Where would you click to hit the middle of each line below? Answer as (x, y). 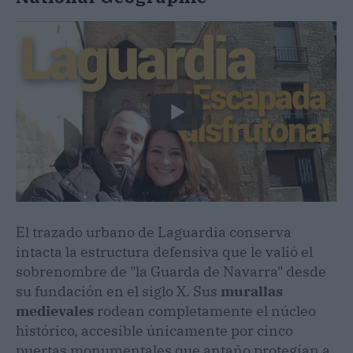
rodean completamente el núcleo (205, 311)
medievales (55, 311)
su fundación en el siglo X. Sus (118, 292)
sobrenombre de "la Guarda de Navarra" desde (171, 272)
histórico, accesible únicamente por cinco (154, 331)
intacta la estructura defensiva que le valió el (164, 252)
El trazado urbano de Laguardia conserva (154, 232)
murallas (252, 292)
